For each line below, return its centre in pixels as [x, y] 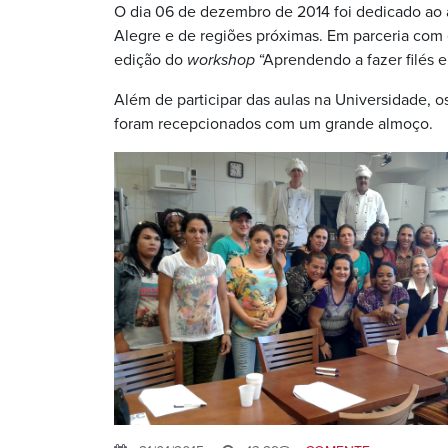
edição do [150, 60]
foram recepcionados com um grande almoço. [273, 124]
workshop [221, 60]
